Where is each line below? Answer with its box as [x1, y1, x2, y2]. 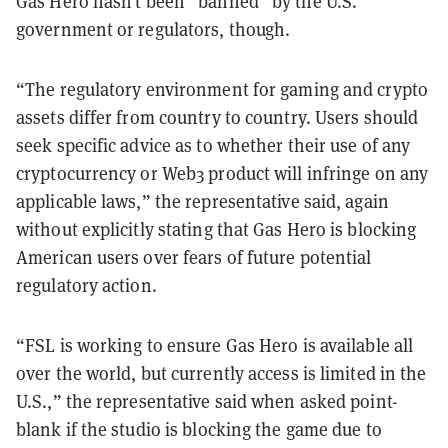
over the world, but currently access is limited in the [16, 361, 427, 385]
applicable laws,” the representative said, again [16, 189, 389, 213]
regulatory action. [16, 273, 157, 297]
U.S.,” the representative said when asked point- [16, 389, 398, 413]
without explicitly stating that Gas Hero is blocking [16, 217, 417, 241]
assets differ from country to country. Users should [16, 105, 419, 129]
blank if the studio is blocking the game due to [16, 417, 382, 441]
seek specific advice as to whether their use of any [16, 133, 411, 157]
